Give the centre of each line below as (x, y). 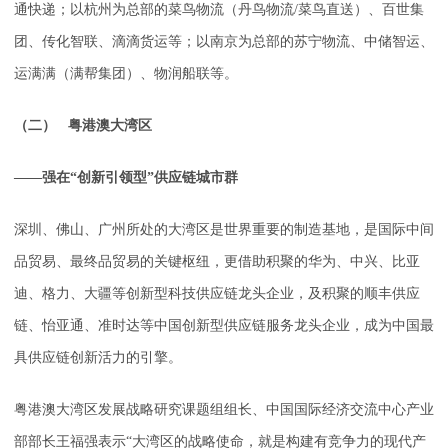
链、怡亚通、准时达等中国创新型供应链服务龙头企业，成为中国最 (224, 326)
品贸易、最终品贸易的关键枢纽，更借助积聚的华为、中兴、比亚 (217, 262)
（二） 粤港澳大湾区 (83, 126)
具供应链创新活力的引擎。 (98, 358)
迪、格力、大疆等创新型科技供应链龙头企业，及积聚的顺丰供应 (217, 294)
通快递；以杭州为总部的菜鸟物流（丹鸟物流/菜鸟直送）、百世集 (219, 10)
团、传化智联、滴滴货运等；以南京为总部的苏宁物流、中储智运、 (224, 42)
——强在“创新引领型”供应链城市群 (126, 178)
